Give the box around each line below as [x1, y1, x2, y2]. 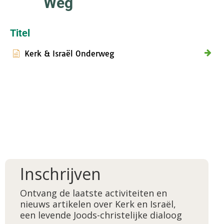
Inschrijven [20, 163, 101, 185]
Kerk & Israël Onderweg [24, 48, 114, 59]
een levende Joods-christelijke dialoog [20, 208, 184, 221]
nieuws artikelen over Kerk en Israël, [20, 197, 176, 210]
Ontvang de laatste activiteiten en [20, 186, 167, 199]
